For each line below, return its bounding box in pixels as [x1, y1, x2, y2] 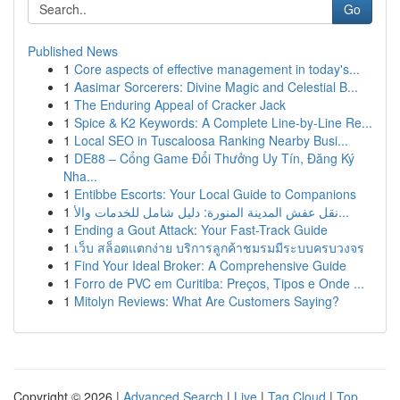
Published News [28, 42, 118, 60]
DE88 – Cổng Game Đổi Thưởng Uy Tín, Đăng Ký [74, 149, 354, 167]
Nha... [63, 167, 97, 185]
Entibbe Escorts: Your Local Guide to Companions [74, 185, 356, 203]
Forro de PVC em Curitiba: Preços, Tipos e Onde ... [74, 274, 364, 292]
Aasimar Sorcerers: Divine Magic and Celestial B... [74, 78, 358, 96]
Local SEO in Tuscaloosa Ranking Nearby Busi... [74, 131, 348, 149]
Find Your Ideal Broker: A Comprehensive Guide [74, 256, 346, 274]
